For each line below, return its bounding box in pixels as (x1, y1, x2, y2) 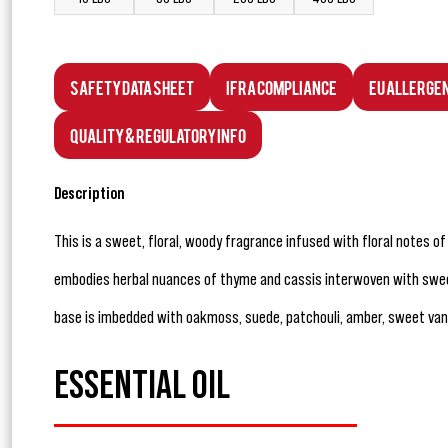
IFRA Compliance (226, 76, 337, 98)
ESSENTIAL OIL (54, 366, 230, 407)
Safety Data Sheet (70, 76, 194, 98)
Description (54, 184, 125, 203)
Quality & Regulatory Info (70, 124, 246, 146)
